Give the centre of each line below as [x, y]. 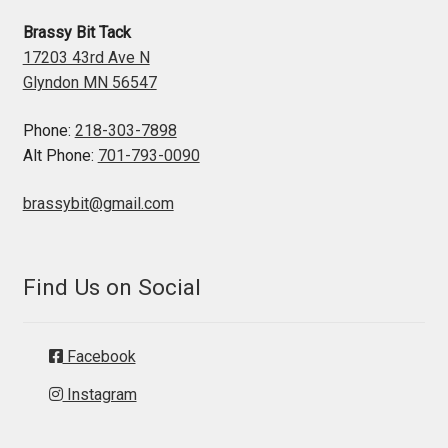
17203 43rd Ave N [86, 58]
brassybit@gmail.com [98, 203]
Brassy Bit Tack [76, 33]
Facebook [99, 357]
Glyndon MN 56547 [89, 83]
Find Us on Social [111, 287]
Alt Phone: [60, 156]
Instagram [99, 395]
